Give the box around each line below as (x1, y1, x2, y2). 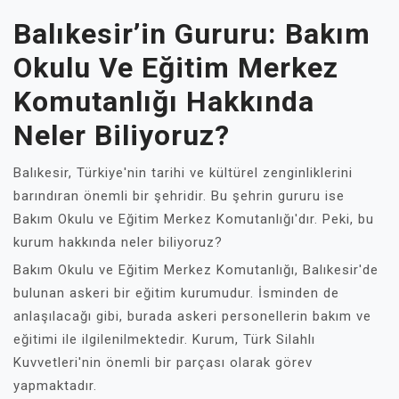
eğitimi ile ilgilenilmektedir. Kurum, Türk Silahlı (13, 331, 315, 347)
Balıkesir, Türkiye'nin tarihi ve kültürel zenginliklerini (13, 165, 353, 181)
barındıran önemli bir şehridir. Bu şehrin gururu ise (13, 188, 345, 204)
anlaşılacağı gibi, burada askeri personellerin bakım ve (13, 308, 371, 324)
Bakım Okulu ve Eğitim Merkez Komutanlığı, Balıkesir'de (13, 262, 379, 278)
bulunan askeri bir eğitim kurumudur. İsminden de (13, 285, 339, 301)
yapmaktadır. (13, 378, 97, 394)
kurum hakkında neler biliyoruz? (13, 234, 223, 250)
